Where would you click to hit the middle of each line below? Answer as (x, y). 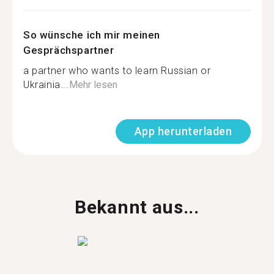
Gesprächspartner (69, 50)
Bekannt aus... (137, 207)
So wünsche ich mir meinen (92, 35)
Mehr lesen (93, 85)
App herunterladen (183, 131)
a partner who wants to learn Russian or (117, 71)
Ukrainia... (46, 85)
